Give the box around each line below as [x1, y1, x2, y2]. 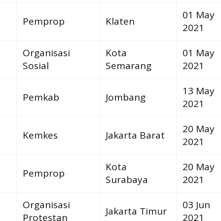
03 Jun [182, 198, 210, 211]
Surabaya [105, 173, 148, 186]
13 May [182, 84, 215, 97]
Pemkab [22, 90, 59, 104]
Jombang [105, 90, 146, 104]
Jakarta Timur [105, 204, 167, 218]
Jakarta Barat [105, 128, 165, 142]
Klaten [105, 14, 135, 28]
